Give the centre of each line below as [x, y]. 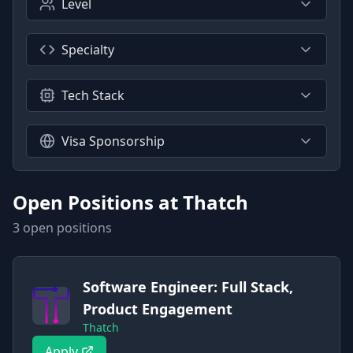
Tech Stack [93, 95]
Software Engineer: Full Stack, [188, 287]
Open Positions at [98, 202]
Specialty [88, 50]
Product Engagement [158, 309]
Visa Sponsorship [113, 141]
